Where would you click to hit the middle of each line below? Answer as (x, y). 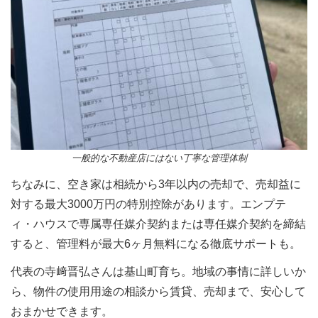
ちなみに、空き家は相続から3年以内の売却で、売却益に (156, 184)
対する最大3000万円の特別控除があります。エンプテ (148, 204)
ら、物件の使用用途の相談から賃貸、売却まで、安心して (158, 291)
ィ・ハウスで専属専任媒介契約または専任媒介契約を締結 (158, 224)
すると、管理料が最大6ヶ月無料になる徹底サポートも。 (156, 243)
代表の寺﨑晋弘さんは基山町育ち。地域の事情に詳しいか (158, 271)
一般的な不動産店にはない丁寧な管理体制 (159, 158)
